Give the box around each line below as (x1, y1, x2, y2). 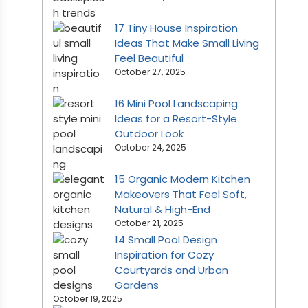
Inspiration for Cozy (115, 247, 214, 262)
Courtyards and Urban (115, 262, 228, 277)
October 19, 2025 (53, 292, 122, 305)
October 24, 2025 (115, 141, 186, 153)
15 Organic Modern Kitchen (115, 171, 250, 186)
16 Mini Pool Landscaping (115, 96, 238, 111)
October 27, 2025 (115, 65, 186, 78)
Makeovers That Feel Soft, (115, 186, 247, 201)
